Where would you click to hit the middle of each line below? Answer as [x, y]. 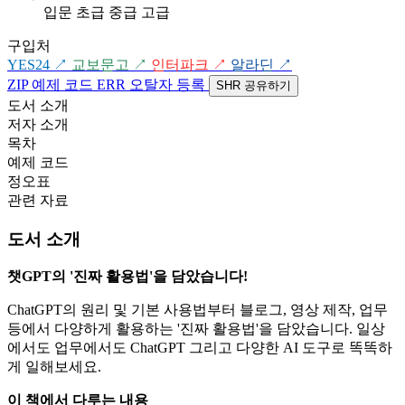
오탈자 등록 [167, 84]
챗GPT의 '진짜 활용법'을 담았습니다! [127, 277]
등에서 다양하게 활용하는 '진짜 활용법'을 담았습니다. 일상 [196, 329]
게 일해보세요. [54, 367]
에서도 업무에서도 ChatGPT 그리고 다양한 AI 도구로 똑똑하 [200, 348]
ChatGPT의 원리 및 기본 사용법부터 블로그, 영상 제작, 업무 [198, 310]
